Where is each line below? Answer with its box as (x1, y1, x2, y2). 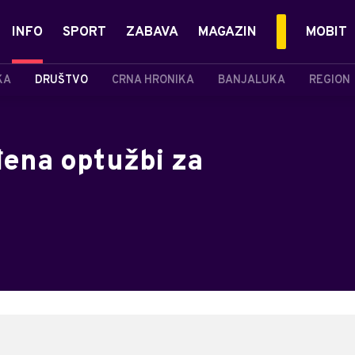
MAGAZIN (198, 24, 257, 41)
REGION (309, 73, 350, 87)
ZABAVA (126, 24, 178, 41)
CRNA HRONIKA (112, 73, 194, 87)
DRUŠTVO (35, 73, 88, 87)
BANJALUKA (218, 73, 285, 87)
